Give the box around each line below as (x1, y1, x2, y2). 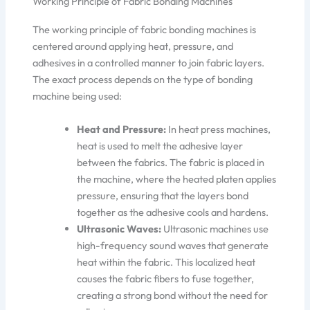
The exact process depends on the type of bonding (33, 73, 253, 86)
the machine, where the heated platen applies (77, 172, 277, 185)
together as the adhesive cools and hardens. (77, 205, 269, 219)
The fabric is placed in (167, 155, 265, 169)
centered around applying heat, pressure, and (33, 39, 234, 53)
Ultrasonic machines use (161, 221, 269, 235)
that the (161, 188, 196, 202)
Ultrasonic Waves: (77, 221, 162, 235)
